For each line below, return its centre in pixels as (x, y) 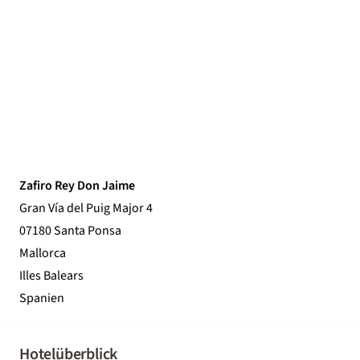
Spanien (42, 298)
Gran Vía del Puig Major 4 (86, 208)
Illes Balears (51, 275)
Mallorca (43, 253)
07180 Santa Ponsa (70, 230)
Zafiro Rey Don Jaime (77, 185)
